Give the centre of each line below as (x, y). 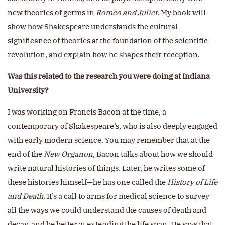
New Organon (68, 154)
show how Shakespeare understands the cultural (93, 27)
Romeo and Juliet (127, 13)
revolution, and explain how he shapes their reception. (104, 55)
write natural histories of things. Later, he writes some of (106, 168)
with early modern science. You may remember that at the (109, 140)
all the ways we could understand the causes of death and (107, 210)
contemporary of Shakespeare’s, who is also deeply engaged (113, 126)
